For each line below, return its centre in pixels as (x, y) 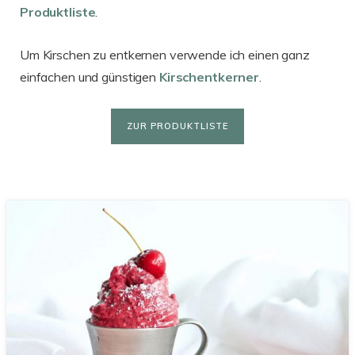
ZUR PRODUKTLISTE (177, 126)
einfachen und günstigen (90, 77)
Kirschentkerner (209, 77)
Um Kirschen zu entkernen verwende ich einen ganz (165, 55)
